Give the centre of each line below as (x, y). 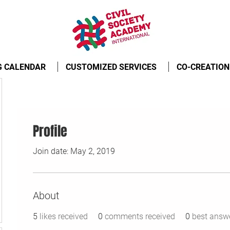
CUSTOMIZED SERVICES (111, 67)
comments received (140, 216)
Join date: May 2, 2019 (74, 151)
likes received (64, 216)
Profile (50, 131)
